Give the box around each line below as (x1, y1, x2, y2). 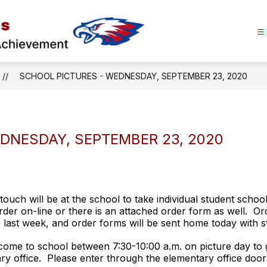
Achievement (160, 160, 246, 176)
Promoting (160, 95, 229, 111)
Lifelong (160, 111, 213, 128)
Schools (160, 63, 213, 79)
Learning (160, 128, 218, 144)
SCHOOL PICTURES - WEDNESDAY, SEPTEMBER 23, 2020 (20, 71, 247, 81)
